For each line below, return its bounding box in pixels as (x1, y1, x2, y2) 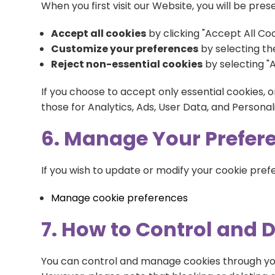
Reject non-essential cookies (51, 57, 203, 71)
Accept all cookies (51, 26, 147, 41)
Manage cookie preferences (51, 191, 188, 205)
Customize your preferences (51, 42, 199, 56)
